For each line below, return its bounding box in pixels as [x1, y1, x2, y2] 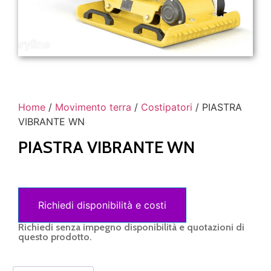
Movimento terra [55, 100, 131, 113]
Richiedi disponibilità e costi [38, 198, 166, 211]
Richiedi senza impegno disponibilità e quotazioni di [18, 221, 244, 233]
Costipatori [141, 100, 192, 113]
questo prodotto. [18, 230, 92, 243]
